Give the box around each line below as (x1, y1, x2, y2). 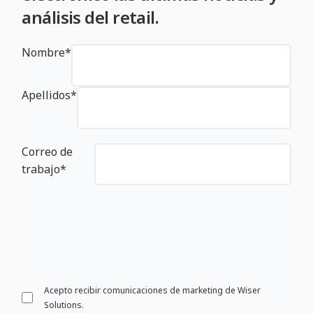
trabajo (22, 161, 61, 177)
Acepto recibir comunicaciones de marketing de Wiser (43, 284, 261, 297)
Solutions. (43, 299, 84, 312)
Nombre (22, 44, 66, 60)
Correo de (22, 143, 73, 159)
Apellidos (22, 87, 71, 103)
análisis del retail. (22, 5, 159, 29)
